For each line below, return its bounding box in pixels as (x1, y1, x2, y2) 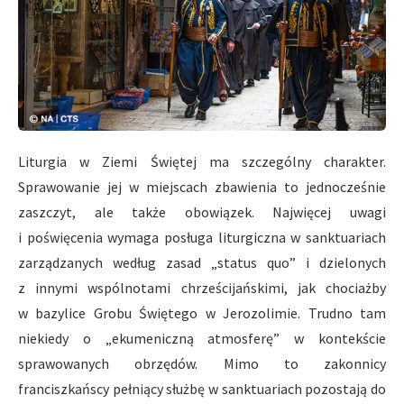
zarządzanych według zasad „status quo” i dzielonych (18, 252, 386, 271)
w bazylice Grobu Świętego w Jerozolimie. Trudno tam (18, 303, 386, 322)
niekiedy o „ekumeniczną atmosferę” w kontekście (18, 328, 386, 347)
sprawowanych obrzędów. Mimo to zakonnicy (18, 353, 386, 372)
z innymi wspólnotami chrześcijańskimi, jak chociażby (18, 278, 386, 297)
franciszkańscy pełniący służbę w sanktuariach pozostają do (18, 379, 386, 398)
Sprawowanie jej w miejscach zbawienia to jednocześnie (18, 177, 386, 196)
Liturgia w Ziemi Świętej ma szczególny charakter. (18, 151, 386, 170)
